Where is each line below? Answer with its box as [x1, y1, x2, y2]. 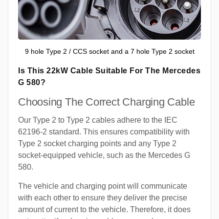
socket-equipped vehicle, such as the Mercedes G [18, 151, 190, 159]
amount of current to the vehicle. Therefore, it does [18, 205, 191, 214]
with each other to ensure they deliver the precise [18, 193, 187, 202]
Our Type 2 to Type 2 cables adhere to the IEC [18, 115, 177, 124]
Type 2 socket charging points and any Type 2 [18, 139, 176, 148]
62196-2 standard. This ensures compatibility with [18, 127, 190, 136]
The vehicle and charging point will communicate [18, 181, 187, 190]
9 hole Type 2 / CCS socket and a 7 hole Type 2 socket [24, 47, 195, 55]
